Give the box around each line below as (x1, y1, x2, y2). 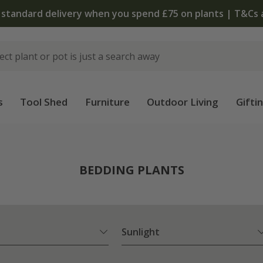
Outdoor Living (147, 95, 219, 109)
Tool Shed (20, 95, 68, 109)
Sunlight (122, 225, 160, 239)
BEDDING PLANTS (79, 162, 184, 178)
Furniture (85, 95, 130, 109)
